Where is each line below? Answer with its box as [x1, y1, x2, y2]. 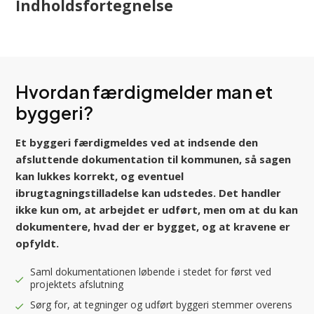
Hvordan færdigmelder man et [15, 80, 273, 103]
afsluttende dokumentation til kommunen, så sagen [15, 151, 292, 166]
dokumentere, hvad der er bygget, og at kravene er [15, 219, 291, 233]
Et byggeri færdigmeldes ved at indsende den [15, 135, 259, 149]
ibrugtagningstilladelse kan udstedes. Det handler [15, 185, 282, 200]
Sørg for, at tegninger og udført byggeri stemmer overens [30, 297, 293, 311]
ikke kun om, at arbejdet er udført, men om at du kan [15, 202, 299, 217]
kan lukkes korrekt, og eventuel [15, 168, 184, 183]
